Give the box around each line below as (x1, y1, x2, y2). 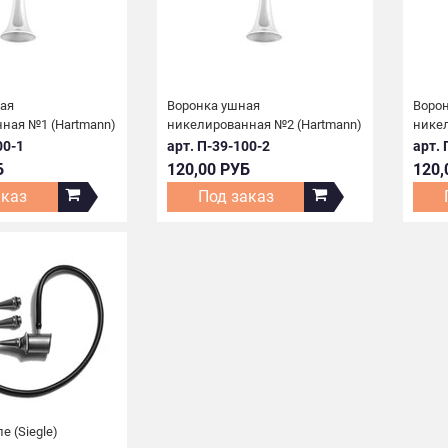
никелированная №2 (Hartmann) (166, 116, 362, 132)
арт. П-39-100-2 (166, 137, 270, 154)
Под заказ (197, 186, 274, 206)
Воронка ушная (166, 97, 260, 113)
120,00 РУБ (166, 159, 250, 179)
